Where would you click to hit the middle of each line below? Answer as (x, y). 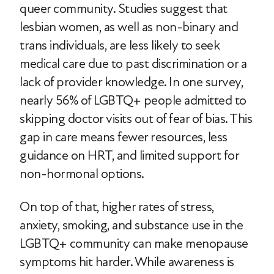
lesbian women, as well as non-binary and (129, 27)
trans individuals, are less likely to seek (120, 46)
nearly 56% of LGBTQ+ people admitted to (133, 101)
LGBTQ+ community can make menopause (134, 244)
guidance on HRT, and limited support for (129, 156)
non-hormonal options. (82, 174)
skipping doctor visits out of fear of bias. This (136, 119)
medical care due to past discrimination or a (133, 64)
